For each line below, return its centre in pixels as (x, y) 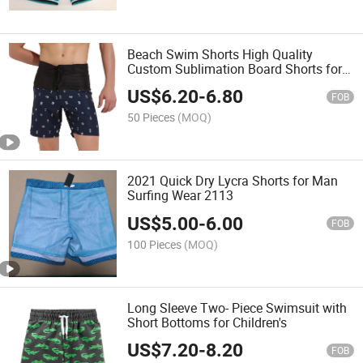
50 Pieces (152, 117)
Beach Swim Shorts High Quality (220, 55)
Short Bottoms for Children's (207, 322)
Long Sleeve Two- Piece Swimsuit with (237, 307)
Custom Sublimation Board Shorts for (235, 69)
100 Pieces (155, 244)
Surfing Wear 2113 (181, 196)
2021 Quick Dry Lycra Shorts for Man (233, 181)
